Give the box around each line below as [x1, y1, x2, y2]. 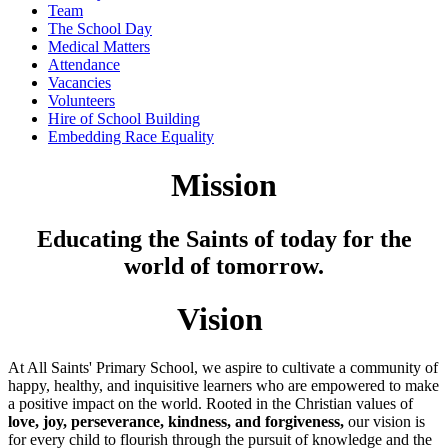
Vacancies [48, 73, 111, 91]
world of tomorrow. [124, 252, 324, 279]
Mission [171, 167, 277, 204]
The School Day [48, 19, 152, 37]
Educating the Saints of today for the [36, 225, 412, 252]
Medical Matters [48, 37, 150, 55]
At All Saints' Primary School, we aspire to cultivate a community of [8, 359, 438, 377]
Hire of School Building [48, 109, 200, 127]
